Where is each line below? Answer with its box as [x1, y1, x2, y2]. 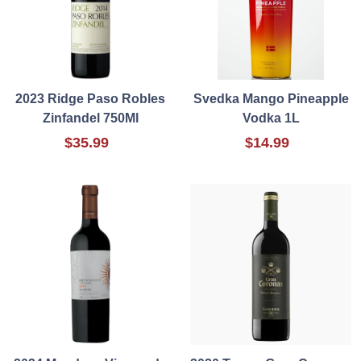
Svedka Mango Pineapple [193, 92, 349, 106]
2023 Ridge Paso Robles [15, 92, 165, 106]
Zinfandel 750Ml [42, 111, 139, 126]
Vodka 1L [242, 111, 300, 126]
